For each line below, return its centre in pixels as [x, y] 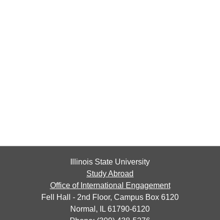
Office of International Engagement [110, 185]
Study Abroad [110, 174]
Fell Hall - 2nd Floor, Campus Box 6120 [110, 197]
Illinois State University [110, 162]
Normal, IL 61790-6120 [110, 209]
